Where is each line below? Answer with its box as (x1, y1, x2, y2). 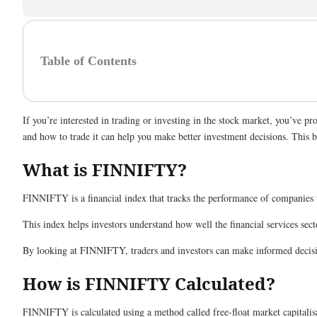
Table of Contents (40, 53, 137, 68)
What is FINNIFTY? (23, 158, 191, 181)
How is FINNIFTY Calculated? (23, 272, 275, 295)
